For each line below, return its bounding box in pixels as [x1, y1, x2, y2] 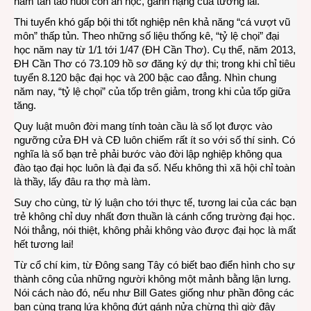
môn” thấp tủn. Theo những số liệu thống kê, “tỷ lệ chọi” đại [14, 30, 279, 42]
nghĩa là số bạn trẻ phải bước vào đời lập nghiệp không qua [14, 148, 282, 160]
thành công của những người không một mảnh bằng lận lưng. [14, 273, 291, 285]
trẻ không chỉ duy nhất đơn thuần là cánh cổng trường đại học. [14, 210, 295, 222]
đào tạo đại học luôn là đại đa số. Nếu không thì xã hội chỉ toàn [14, 162, 295, 174]
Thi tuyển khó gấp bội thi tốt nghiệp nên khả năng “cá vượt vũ [14, 16, 290, 28]
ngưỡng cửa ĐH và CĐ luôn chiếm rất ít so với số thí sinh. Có [14, 134, 295, 146]
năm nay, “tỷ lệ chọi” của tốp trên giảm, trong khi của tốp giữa [14, 85, 290, 97]
